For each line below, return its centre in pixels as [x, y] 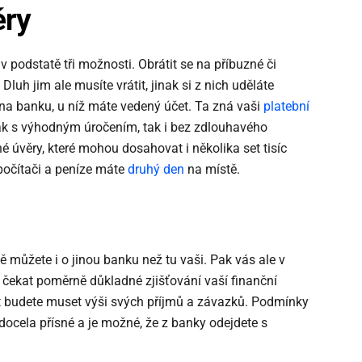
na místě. [212, 169]
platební [286, 106]
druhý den [156, 169]
